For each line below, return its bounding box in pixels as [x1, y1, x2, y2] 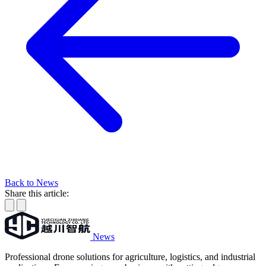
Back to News [5, 177, 58, 188]
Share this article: [5, 188, 69, 198]
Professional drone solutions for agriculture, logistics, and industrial [5, 251, 255, 262]
